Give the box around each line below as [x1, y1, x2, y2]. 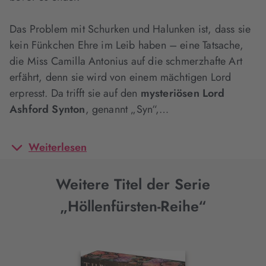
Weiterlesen [28, 140, 87, 155]
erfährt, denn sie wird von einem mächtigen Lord [9, 69, 232, 85]
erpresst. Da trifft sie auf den [9, 85, 141, 101]
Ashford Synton [9, 102, 85, 117]
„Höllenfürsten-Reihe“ [60, 195, 206, 217]
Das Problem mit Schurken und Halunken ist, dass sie [9, 21, 251, 37]
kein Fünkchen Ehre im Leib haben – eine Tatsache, [9, 37, 243, 53]
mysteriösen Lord [140, 85, 225, 101]
